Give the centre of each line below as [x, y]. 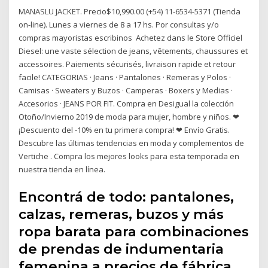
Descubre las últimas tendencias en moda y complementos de [132, 143]
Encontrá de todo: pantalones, [127, 197]
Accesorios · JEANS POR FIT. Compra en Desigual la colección [127, 104]
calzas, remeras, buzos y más [121, 214]
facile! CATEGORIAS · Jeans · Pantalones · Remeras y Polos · [125, 77]
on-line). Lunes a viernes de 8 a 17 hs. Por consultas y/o [119, 25]
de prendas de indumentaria [121, 249]
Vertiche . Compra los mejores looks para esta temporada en [129, 156]
